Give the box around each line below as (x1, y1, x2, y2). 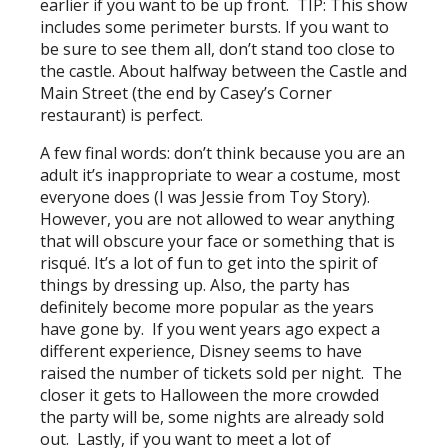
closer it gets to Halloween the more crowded (40, 383, 380, 406)
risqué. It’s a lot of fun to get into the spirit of (40, 251, 379, 274)
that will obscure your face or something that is (40, 229, 396, 252)
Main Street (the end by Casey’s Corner (40, 81, 333, 104)
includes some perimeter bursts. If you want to (40, 15, 390, 38)
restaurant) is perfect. (40, 103, 204, 126)
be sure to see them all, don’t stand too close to (40, 37, 396, 60)
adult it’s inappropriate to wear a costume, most (40, 163, 401, 186)
